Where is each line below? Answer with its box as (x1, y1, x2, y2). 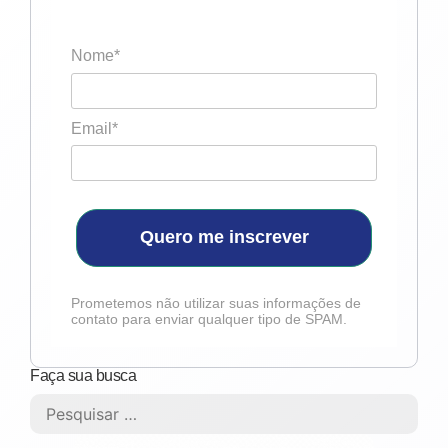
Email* (71, 119, 118, 137)
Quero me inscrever (139, 227, 309, 248)
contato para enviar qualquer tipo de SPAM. (71, 310, 347, 327)
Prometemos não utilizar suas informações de (71, 294, 361, 311)
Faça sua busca (30, 366, 136, 384)
